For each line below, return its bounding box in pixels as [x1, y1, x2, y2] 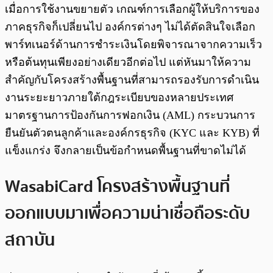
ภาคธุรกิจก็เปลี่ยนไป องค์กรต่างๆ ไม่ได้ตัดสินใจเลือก [5, 21, 255, 34]
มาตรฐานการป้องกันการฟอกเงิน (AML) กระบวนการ [5, 109, 255, 122]
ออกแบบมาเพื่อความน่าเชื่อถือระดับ [5, 200, 250, 227]
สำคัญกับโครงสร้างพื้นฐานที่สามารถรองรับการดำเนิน [5, 74, 259, 87]
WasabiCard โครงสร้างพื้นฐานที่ [5, 173, 230, 200]
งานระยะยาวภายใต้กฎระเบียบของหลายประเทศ [5, 91, 233, 104]
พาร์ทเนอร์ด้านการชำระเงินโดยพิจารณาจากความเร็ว [5, 38, 262, 51]
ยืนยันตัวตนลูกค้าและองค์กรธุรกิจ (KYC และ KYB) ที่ [5, 127, 260, 140]
